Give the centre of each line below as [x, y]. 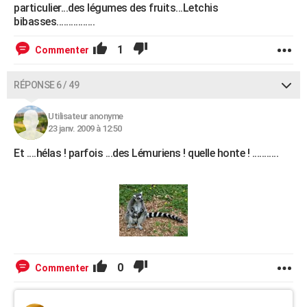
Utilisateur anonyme [86, 116]
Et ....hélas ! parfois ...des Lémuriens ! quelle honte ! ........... [146, 153]
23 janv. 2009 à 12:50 [85, 128]
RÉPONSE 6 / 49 [46, 85]
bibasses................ [54, 21]
